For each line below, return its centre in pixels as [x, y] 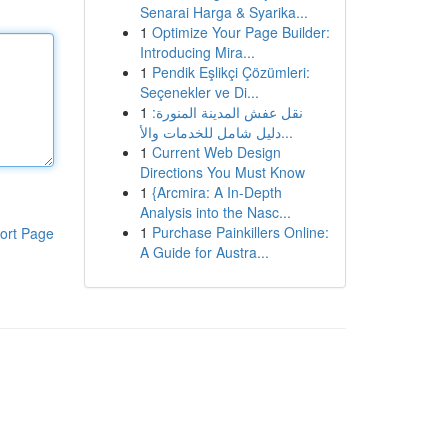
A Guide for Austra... [204, 252]
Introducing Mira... [197, 52]
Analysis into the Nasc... [215, 212]
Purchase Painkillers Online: [240, 232]
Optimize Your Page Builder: [240, 32]
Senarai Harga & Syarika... [223, 12]
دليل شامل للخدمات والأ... [286, 132]
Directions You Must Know [222, 172]
